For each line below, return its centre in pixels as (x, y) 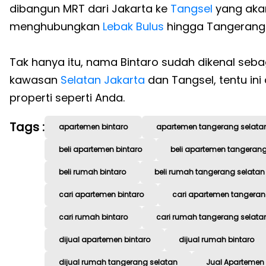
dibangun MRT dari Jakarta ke (90, 9)
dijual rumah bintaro (216, 240)
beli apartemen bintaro (100, 150)
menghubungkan (55, 27)
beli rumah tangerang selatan (210, 172)
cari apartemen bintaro (101, 195)
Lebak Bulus (132, 27)
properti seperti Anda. (67, 98)
